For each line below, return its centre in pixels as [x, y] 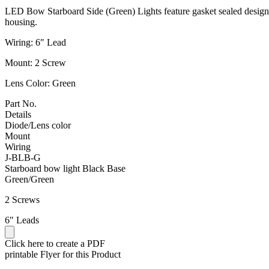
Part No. [21, 103]
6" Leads [22, 220]
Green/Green [29, 179]
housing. [21, 22]
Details [18, 114]
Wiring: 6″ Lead [35, 42]
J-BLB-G [23, 157]
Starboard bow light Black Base [65, 168]
